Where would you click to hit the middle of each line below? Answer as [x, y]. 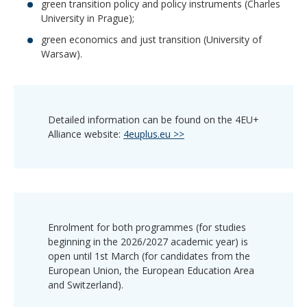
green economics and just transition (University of [151, 39]
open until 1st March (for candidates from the [149, 256]
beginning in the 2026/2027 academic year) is [148, 241]
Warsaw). [62, 53]
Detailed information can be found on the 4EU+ [153, 119]
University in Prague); [88, 18]
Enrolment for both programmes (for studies [147, 227]
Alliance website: [86, 134]
